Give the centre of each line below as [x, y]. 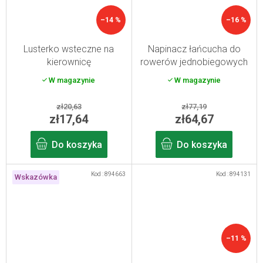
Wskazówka [36, 177]
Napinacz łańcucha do [194, 49]
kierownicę [69, 62]
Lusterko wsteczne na [69, 49]
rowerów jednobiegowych [194, 62]
